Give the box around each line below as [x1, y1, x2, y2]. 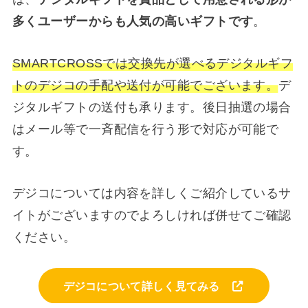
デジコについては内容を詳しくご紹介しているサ [12, 186, 291, 200]
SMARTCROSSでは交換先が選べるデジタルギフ [12, 56, 294, 71]
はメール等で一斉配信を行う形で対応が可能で [12, 122, 279, 137]
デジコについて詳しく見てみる [63, 279, 232, 292]
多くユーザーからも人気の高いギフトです [12, 14, 254, 29]
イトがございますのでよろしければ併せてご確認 [12, 208, 291, 222]
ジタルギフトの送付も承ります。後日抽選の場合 [12, 100, 291, 115]
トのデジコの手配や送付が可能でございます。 [12, 78, 279, 93]
